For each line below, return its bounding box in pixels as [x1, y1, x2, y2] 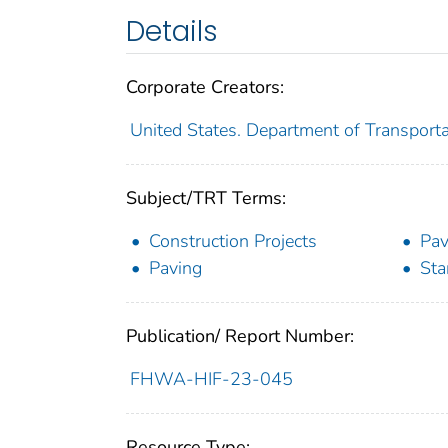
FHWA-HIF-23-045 [129, 366, 293, 391]
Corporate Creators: [126, 74, 284, 99]
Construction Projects [149, 228, 317, 253]
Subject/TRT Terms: [126, 185, 286, 210]
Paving [149, 255, 202, 280]
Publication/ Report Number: [126, 323, 354, 348]
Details [126, 11, 218, 51]
